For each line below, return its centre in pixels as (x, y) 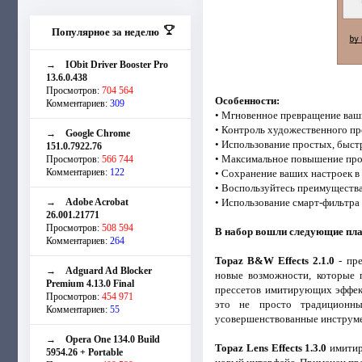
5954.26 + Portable (84, 352)
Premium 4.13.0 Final (90, 283)
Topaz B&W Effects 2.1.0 (275, 260)
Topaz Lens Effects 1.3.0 (271, 347)
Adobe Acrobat (97, 202)
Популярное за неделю (105, 32)
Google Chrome (98, 133)
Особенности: (247, 100)
